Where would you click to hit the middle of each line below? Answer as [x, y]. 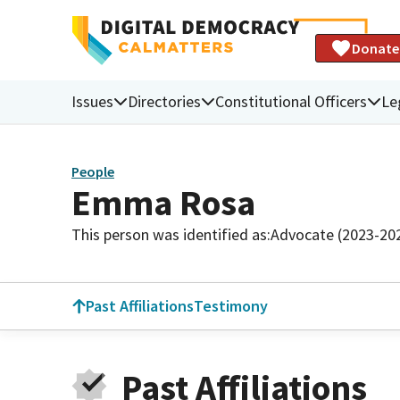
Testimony [231, 306]
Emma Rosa [163, 202]
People [93, 172]
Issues [92, 101]
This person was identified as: [171, 234]
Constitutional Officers [291, 101]
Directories [164, 101]
